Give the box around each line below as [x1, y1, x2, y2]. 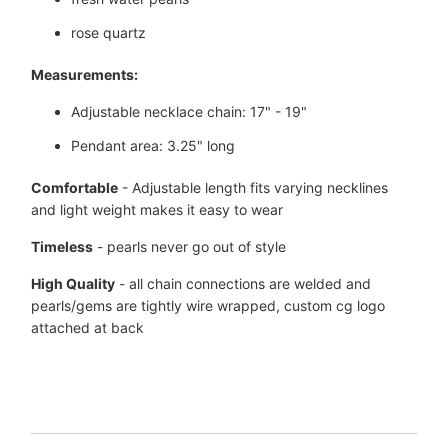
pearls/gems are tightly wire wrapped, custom [31, 297, 337, 315]
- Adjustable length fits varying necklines [122, 179, 389, 197]
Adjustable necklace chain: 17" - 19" [71, 103, 308, 121]
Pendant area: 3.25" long [71, 137, 236, 155]
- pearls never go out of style [97, 238, 287, 256]
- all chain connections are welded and [119, 275, 372, 293]
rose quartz [71, 24, 147, 42]
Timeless [31, 238, 94, 256]
